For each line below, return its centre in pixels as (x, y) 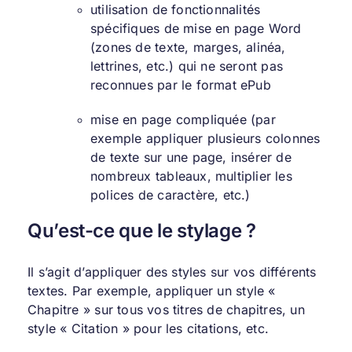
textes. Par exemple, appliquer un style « (151, 290)
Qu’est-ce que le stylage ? (141, 231)
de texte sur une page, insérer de (191, 158)
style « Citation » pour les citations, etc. (148, 328)
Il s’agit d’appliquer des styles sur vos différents (172, 271)
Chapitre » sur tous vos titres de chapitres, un (166, 309)
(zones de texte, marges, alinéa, (188, 48)
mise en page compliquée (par (183, 120)
